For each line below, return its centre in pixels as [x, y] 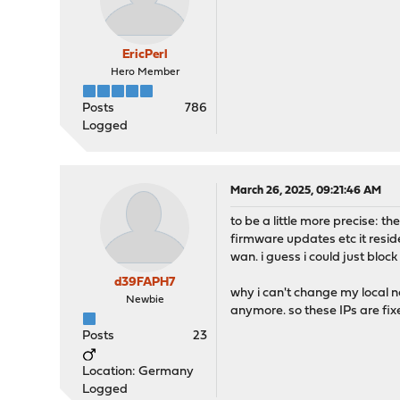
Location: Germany [138, 372]
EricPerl [145, 55]
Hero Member [145, 72]
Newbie [145, 300]
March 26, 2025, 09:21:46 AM [306, 191]
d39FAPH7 [145, 283]
